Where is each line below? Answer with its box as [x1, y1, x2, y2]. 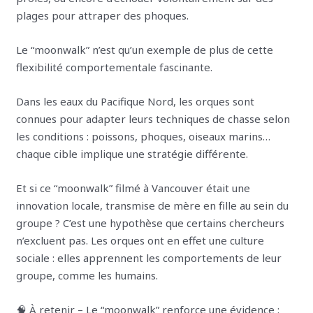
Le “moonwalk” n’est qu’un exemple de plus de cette [16, 42, 274, 57]
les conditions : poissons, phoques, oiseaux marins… [16, 129, 271, 143]
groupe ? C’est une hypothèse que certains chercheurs [16, 215, 285, 230]
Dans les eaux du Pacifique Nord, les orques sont [16, 94, 255, 108]
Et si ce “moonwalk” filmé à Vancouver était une [16, 180, 251, 195]
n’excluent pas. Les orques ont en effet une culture [16, 233, 265, 247]
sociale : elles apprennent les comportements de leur [16, 250, 282, 265]
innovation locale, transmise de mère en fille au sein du [16, 198, 289, 212]
